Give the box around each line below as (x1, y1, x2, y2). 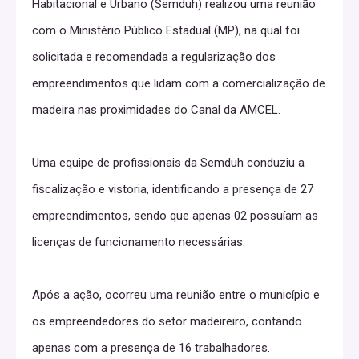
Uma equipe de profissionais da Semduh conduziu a (32, 155, 305, 170)
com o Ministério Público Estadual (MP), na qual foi (32, 22, 300, 38)
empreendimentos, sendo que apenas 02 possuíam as (32, 208, 318, 223)
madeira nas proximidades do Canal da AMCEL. (32, 102, 280, 117)
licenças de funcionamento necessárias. (32, 234, 245, 249)
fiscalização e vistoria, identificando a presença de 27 (32, 181, 313, 196)
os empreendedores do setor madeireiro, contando (32, 313, 302, 329)
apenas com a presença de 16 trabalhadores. (32, 340, 270, 355)
